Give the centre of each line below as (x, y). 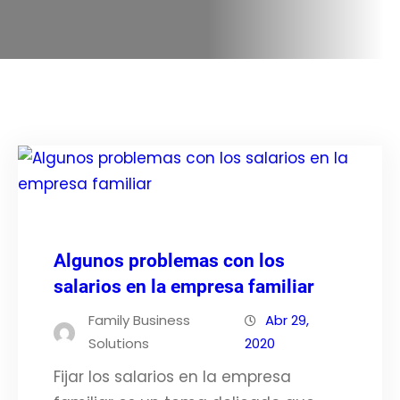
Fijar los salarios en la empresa (172, 377)
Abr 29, (287, 320)
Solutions (119, 343)
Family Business (139, 320)
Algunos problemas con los (169, 261)
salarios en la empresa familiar (184, 287)
